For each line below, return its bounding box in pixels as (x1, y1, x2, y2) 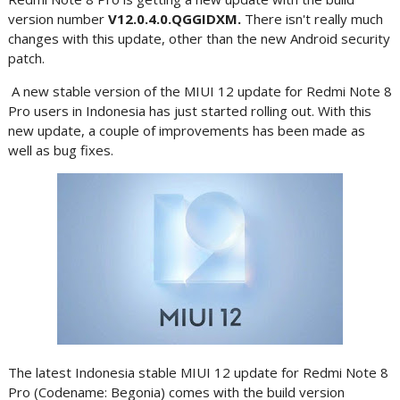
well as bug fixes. (7, 141, 113, 159)
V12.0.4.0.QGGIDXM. (107, 10, 245, 28)
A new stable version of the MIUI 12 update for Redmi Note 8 (7, 82, 392, 100)
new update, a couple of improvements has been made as (7, 121, 365, 139)
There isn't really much (244, 10, 383, 28)
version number (7, 10, 108, 28)
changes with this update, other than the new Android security (7, 29, 390, 47)
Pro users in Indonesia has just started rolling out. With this (7, 102, 371, 120)
